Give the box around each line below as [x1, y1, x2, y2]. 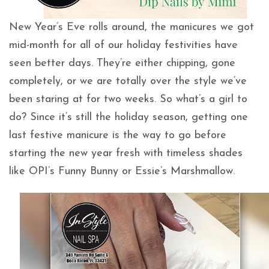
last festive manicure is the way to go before [9, 130, 226, 142]
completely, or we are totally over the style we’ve [9, 76, 247, 88]
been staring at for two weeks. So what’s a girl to [9, 94, 247, 106]
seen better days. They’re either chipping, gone [9, 58, 235, 70]
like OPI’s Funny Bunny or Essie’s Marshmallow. [9, 166, 235, 178]
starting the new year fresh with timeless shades [9, 148, 243, 160]
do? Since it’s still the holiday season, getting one [9, 112, 248, 124]
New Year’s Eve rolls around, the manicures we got [9, 22, 254, 34]
